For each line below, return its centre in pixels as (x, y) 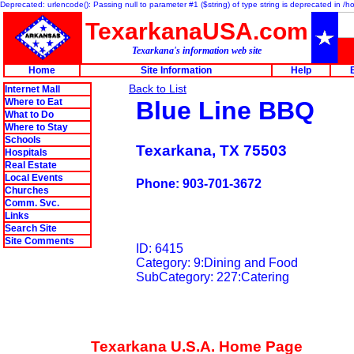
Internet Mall (32, 89)
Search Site (31, 228)
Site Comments (40, 241)
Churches (27, 190)
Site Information (176, 70)
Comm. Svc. (32, 203)
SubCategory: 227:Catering (214, 277)
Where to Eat (34, 102)
